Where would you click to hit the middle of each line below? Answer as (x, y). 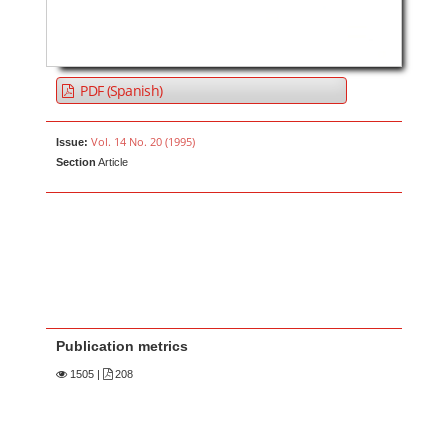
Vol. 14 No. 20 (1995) (143, 141)
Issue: (72, 141)
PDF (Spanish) (120, 90)
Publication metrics (122, 345)
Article (112, 161)
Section (76, 161)
